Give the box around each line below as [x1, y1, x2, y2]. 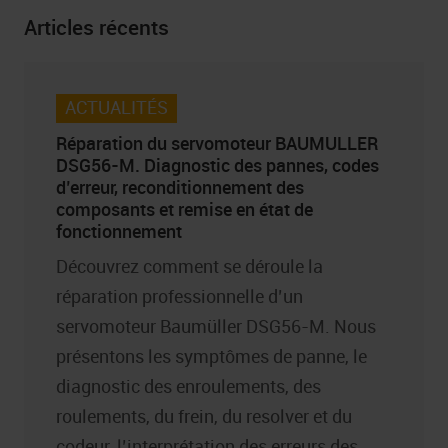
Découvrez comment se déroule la [56, 254, 323, 279]
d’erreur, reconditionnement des [56, 174, 304, 199]
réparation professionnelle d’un [56, 284, 303, 309]
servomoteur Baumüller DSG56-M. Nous [56, 314, 376, 339]
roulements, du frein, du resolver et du [56, 404, 352, 429]
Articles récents [24, 13, 169, 42]
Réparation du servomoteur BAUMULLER [56, 130, 378, 155]
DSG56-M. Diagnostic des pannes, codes [56, 152, 379, 177]
